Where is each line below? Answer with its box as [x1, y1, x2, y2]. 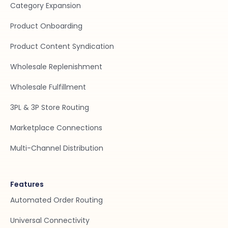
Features [10, 179, 44, 189]
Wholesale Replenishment [10, 61, 102, 72]
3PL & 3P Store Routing [10, 102, 89, 112]
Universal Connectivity [10, 215, 90, 225]
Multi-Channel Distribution [10, 142, 103, 153]
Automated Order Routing [10, 194, 103, 205]
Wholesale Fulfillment [10, 81, 86, 92]
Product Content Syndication [10, 41, 114, 51]
